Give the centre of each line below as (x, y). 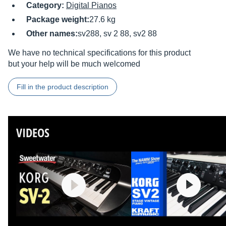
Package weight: (58, 20)
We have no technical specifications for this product (99, 53)
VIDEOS (33, 133)
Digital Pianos (91, 6)
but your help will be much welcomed (74, 64)
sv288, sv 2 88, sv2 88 (117, 34)
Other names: (52, 34)
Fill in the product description (63, 87)
